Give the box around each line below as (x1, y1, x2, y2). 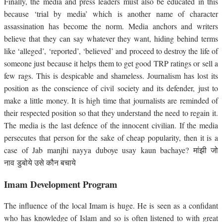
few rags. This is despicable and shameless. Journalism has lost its (4, 70, 218, 81)
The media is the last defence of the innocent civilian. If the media (4, 119, 218, 130)
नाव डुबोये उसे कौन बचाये (4, 157, 78, 167)
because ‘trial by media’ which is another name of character (4, 8, 218, 19)
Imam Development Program (4, 177, 117, 191)
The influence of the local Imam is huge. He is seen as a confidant (4, 200, 218, 211)
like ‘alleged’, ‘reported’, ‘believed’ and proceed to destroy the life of (4, 45, 218, 56)
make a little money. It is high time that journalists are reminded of (4, 95, 218, 106)
